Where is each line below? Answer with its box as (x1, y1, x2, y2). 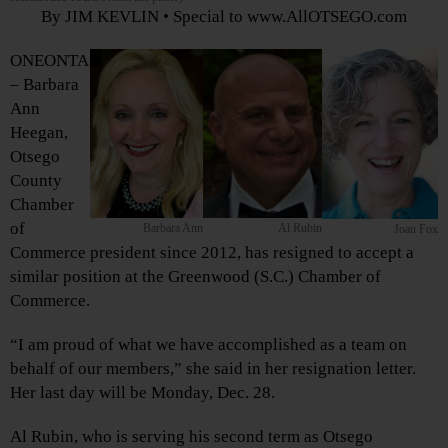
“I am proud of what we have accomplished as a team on (10, 334, 407, 354)
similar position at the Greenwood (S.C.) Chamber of (10, 266, 381, 286)
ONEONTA (10, 50, 88, 70)
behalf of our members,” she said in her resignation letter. (10, 358, 420, 378)
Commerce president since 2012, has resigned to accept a (10, 242, 414, 262)
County (10, 170, 62, 190)
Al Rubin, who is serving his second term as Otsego (10, 426, 373, 446)
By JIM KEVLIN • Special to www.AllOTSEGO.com (41, 6, 407, 26)
